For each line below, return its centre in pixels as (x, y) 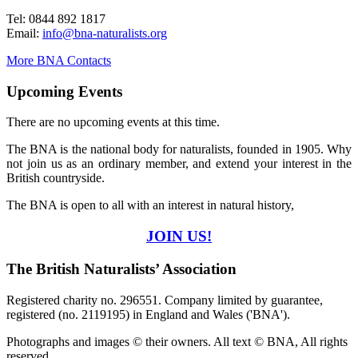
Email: (24, 34)
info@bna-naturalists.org (105, 34)
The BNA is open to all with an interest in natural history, (150, 205)
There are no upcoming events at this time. (113, 122)
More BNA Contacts (59, 61)
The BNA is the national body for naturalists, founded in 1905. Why (179, 149)
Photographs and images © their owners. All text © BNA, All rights (177, 341)
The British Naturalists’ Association (121, 268)
